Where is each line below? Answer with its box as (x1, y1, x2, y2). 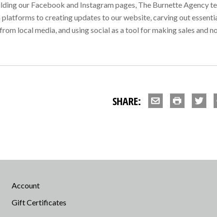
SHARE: (112, 93, 141, 108)
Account (12, 180, 40, 190)
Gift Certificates (12, 197, 66, 207)
